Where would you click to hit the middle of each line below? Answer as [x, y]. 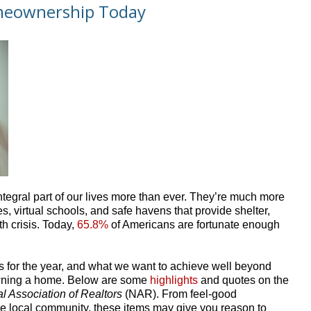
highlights [174, 280]
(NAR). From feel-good [181, 294]
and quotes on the [243, 280]
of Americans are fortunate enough [194, 224]
